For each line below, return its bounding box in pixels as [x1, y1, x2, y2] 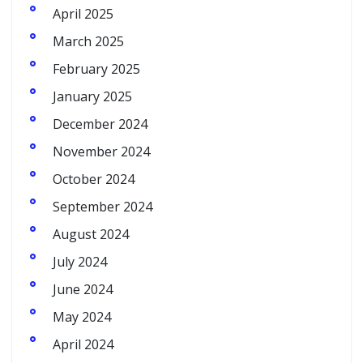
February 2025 [53, 60, 140, 79]
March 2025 [53, 32, 124, 51]
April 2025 [53, 5, 113, 23]
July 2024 [53, 253, 107, 271]
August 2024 [53, 225, 129, 244]
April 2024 [53, 335, 113, 354]
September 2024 [53, 198, 152, 216]
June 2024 [53, 280, 113, 299]
